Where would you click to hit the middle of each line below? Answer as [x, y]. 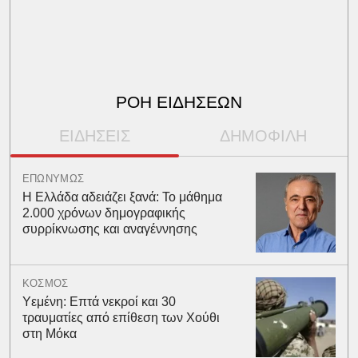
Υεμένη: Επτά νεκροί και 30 [99, 301]
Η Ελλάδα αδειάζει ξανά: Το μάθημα [122, 197]
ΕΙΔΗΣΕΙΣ [94, 135]
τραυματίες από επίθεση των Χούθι [121, 317]
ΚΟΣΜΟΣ [45, 283]
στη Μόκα [49, 333]
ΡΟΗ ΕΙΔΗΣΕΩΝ [179, 101]
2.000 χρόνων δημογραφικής [103, 213]
